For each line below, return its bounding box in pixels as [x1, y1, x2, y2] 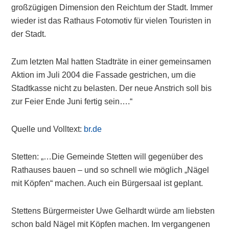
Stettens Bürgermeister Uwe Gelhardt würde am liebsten [11, 207, 215, 215]
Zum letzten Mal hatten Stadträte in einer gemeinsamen [11, 57, 212, 66]
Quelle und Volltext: [11, 125, 84, 133]
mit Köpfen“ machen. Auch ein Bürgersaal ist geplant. [11, 179, 203, 188]
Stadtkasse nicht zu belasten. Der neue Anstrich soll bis [11, 84, 212, 93]
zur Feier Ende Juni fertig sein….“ [11, 97, 133, 106]
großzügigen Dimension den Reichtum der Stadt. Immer [11, 3, 213, 12]
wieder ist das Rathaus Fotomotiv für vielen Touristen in [11, 16, 212, 25]
